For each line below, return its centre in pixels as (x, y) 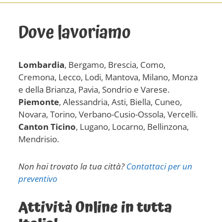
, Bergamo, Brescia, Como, (115, 64)
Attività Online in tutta (95, 208)
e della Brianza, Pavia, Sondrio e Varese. (94, 89)
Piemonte (39, 102)
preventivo (38, 178)
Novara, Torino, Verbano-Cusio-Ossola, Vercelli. (108, 114)
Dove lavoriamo (75, 33)
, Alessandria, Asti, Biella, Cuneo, (121, 102)
